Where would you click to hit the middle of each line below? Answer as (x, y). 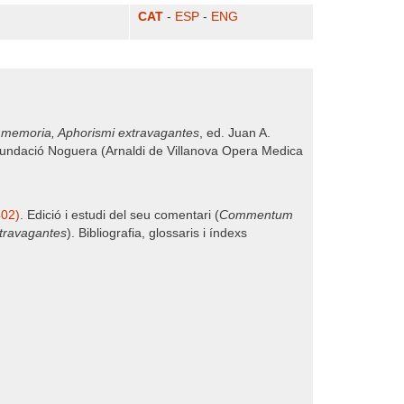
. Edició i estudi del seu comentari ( (119, 215)
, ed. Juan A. (235, 133)
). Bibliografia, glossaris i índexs (157, 233)
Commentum (256, 215)
